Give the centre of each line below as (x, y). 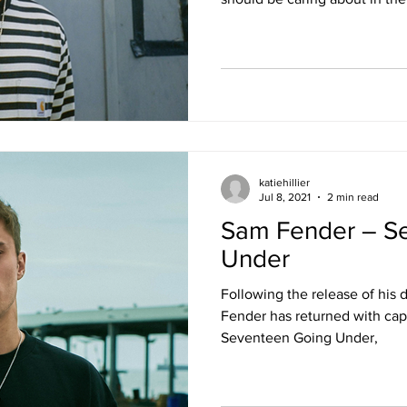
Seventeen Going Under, (299, 337)
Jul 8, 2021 (285, 197)
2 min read (353, 197)
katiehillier (284, 182)
